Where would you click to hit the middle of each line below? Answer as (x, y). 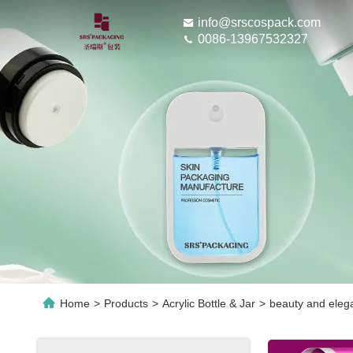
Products (126, 303)
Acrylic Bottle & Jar (209, 303)
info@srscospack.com (260, 23)
